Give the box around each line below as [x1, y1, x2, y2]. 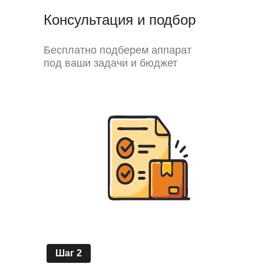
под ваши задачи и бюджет [44, 57, 177, 69]
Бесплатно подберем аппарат [44, 44, 192, 56]
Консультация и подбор [44, 12, 196, 28]
